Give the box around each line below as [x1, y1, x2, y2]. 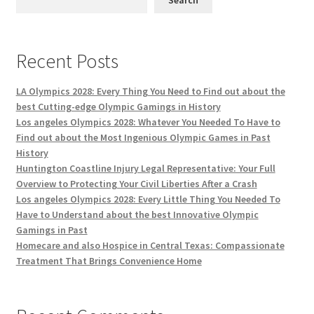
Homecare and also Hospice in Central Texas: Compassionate [15, 239, 285, 252]
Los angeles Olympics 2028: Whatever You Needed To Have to [15, 116, 280, 129]
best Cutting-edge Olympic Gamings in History [15, 100, 221, 114]
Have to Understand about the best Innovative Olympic [15, 208, 259, 221]
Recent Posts [15, 48, 118, 74]
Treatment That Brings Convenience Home [15, 254, 202, 268]
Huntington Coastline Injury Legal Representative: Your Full [15, 162, 275, 175]
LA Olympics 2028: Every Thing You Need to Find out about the [15, 85, 285, 98]
